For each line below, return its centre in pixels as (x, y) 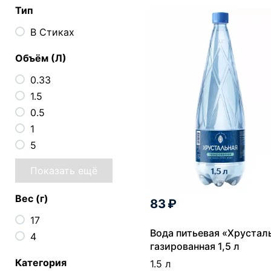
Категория (41, 262)
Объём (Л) (41, 58)
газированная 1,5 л (195, 246)
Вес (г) (32, 198)
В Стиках (52, 32)
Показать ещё (64, 170)
